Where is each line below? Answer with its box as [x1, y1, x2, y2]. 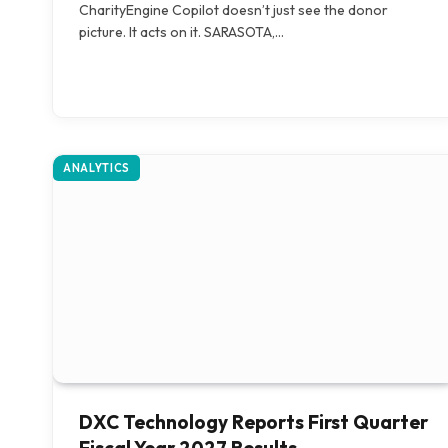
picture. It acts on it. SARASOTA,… [79, 23, 284, 42]
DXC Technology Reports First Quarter [79, 409, 428, 434]
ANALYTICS [63, 161, 130, 176]
